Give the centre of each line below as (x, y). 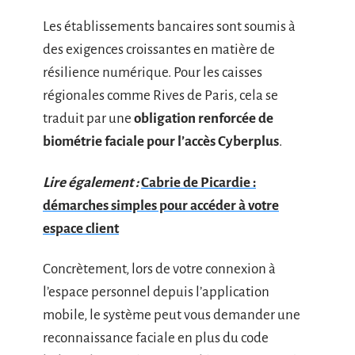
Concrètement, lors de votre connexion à (159, 269)
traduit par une (88, 118)
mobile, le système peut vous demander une (172, 315)
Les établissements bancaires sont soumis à (169, 27)
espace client (81, 228)
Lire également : (91, 182)
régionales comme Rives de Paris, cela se (160, 95)
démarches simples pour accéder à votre (161, 205)
